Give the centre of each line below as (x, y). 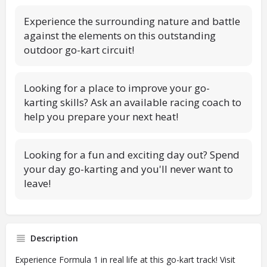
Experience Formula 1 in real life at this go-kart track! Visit (125, 260)
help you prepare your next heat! (101, 117)
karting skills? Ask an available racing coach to (133, 103)
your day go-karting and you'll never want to (128, 169)
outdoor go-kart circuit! (79, 50)
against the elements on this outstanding (120, 36)
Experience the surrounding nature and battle (132, 21)
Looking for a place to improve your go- (117, 88)
